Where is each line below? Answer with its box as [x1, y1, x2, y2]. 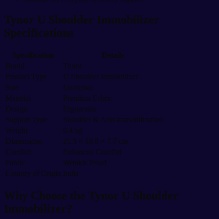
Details [102, 51, 124, 60]
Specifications [4, 26, 73, 40]
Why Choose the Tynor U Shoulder [4, 189, 178, 202]
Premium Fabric [63, 94, 112, 103]
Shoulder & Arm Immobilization [63, 115, 163, 124]
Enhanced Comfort [63, 148, 122, 156]
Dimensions [5, 137, 42, 146]
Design [5, 105, 27, 113]
